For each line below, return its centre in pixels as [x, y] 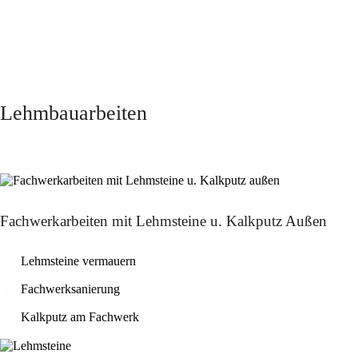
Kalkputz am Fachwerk [78, 316]
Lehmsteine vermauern [77, 261]
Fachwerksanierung [69, 288]
